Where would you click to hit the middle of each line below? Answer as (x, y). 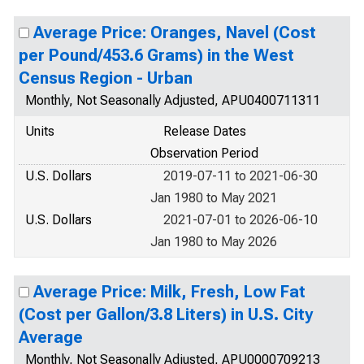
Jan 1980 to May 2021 (214, 198)
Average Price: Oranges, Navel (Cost (175, 32)
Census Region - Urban (106, 78)
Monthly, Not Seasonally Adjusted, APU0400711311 (173, 100)
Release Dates (205, 131)
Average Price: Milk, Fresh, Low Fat (169, 292)
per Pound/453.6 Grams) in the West (156, 55)
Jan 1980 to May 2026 (214, 242)
